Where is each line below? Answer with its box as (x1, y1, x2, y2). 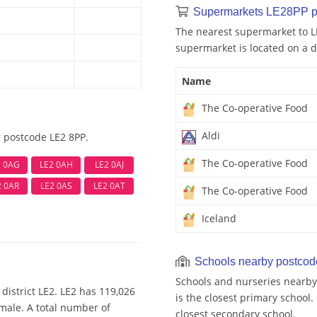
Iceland (199, 212, 236, 226)
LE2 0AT (93, 179, 125, 192)
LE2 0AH (39, 158, 73, 171)
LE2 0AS (40, 179, 72, 192)
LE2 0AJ (94, 158, 124, 171)
